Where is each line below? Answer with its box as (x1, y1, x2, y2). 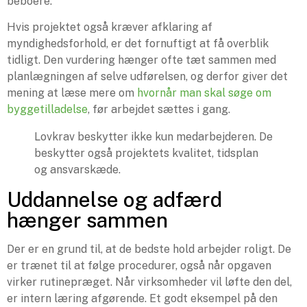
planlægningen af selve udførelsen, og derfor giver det (7, 69, 288, 83)
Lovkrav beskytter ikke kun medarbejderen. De (34, 130, 273, 143)
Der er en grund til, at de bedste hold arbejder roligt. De (7, 242, 291, 256)
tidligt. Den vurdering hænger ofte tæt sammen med (7, 53, 276, 66)
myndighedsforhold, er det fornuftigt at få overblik (7, 36, 269, 50)
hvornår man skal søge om (137, 86, 271, 99)
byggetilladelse (7, 102, 88, 116)
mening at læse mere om (7, 86, 137, 99)
